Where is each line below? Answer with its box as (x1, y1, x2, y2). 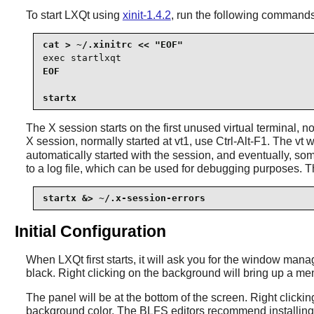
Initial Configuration (14, 221, 166, 240)
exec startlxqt (42, 53, 121, 64)
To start (25, 8, 64, 21)
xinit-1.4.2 (122, 8, 171, 21)
